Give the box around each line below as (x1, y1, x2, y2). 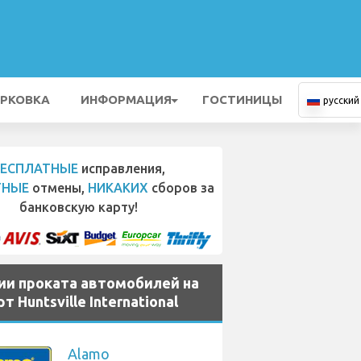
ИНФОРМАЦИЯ (81, 93, 172, 106)
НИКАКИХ (88, 180, 148, 195)
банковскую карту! (19, 200, 138, 214)
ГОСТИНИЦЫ (202, 93, 282, 106)
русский (323, 95, 359, 106)
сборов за (148, 180, 214, 195)
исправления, (78, 161, 165, 176)
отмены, (29, 180, 88, 195)
